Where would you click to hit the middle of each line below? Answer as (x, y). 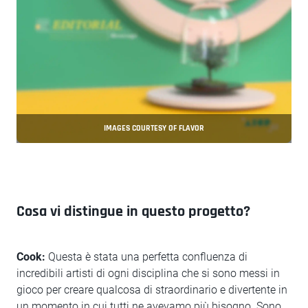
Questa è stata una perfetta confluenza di (146, 257)
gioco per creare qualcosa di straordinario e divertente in (152, 290)
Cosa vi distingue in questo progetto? (133, 212)
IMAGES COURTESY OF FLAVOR (154, 128)
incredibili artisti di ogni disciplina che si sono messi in (148, 273)
